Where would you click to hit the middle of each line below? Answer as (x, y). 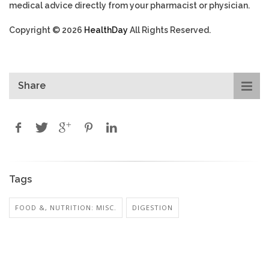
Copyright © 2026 (47, 30)
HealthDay (106, 30)
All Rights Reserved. (169, 30)
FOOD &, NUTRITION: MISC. (66, 208)
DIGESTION (153, 208)
